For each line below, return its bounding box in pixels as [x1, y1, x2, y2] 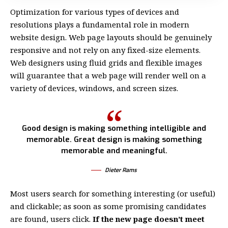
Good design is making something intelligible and [22, 123, 206, 134]
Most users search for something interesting [10, 188, 175, 198]
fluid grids [89, 57, 127, 68]
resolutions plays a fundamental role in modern [10, 19, 189, 30]
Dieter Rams [105, 165, 137, 175]
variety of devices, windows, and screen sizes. [10, 82, 178, 93]
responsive [10, 44, 50, 55]
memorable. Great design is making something [26, 134, 202, 145]
